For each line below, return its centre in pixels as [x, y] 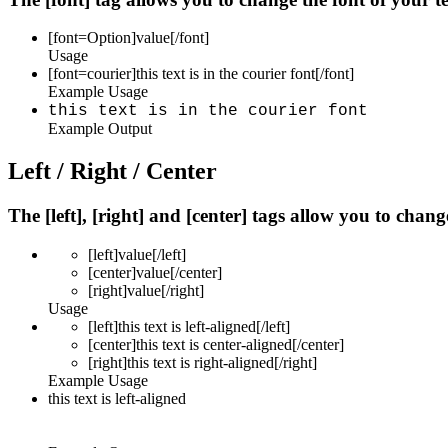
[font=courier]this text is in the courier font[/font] [201, 74]
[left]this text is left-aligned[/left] [189, 326]
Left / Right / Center [112, 171]
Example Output [100, 129]
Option [109, 38]
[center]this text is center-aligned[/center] [216, 344]
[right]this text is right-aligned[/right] [202, 362]
